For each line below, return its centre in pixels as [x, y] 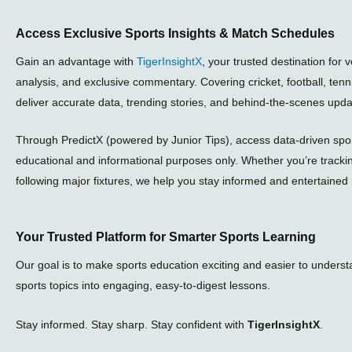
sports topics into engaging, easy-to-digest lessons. [143, 285]
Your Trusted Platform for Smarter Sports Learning [166, 236]
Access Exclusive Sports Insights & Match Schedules [175, 33]
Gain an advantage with [76, 61]
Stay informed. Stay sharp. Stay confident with [132, 325]
